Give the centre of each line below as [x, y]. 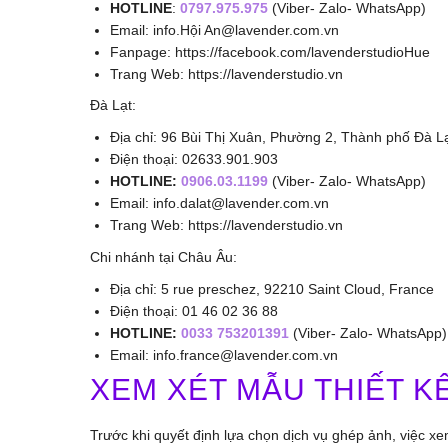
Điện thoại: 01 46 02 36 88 [194, 310]
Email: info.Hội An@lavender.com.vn [224, 29]
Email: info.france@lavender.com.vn [224, 354]
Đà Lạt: [113, 105]
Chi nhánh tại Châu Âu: [163, 256]
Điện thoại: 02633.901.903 [194, 159]
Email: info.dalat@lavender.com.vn [219, 203]
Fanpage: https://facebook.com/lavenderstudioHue [270, 51]
